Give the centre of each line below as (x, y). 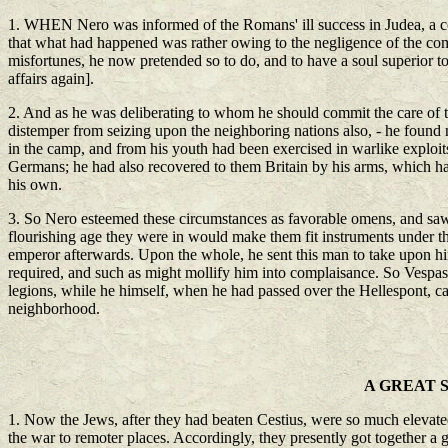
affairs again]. (51, 79)
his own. (35, 185)
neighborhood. (54, 309)
